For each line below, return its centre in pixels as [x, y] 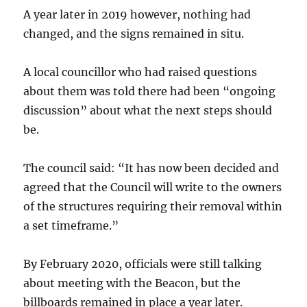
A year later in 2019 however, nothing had [137, 14]
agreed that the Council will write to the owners [153, 187]
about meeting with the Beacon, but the [132, 283]
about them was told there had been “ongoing [150, 91]
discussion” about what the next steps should [148, 110]
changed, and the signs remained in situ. [134, 34]
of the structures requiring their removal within [153, 206]
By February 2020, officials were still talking [143, 264]
